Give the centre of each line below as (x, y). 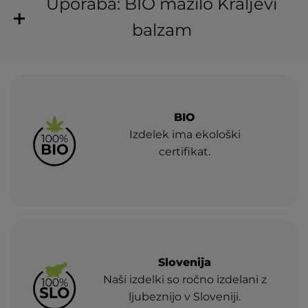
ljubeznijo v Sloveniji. (185, 297)
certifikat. (185, 152)
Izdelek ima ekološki (185, 134)
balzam (162, 30)
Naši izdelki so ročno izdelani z (185, 279)
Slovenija (185, 262)
